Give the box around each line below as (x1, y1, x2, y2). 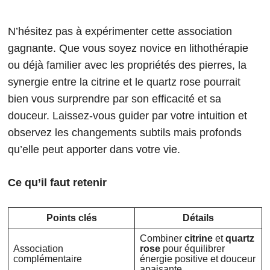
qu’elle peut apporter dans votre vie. (8, 143, 180, 156)
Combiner (140, 233, 184, 244)
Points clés (46, 213, 97, 224)
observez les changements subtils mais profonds (8, 127, 242, 139)
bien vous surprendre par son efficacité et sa (8, 93, 221, 105)
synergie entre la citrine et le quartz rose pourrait (8, 76, 240, 89)
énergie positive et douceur (140, 254, 256, 265)
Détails (183, 213, 214, 224)
